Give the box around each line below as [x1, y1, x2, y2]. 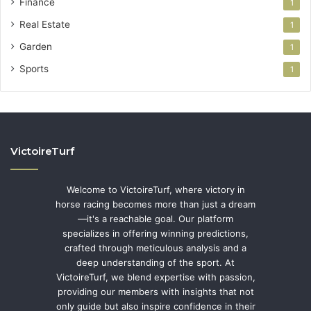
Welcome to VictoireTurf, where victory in [66, 183, 245, 195]
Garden [19, 40, 52, 52]
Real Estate [19, 18, 70, 30]
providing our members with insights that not [57, 285, 254, 297]
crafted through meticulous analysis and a [65, 242, 246, 253]
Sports [19, 62, 49, 74]
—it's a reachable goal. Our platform [78, 212, 233, 224]
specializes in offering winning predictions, [62, 227, 249, 239]
